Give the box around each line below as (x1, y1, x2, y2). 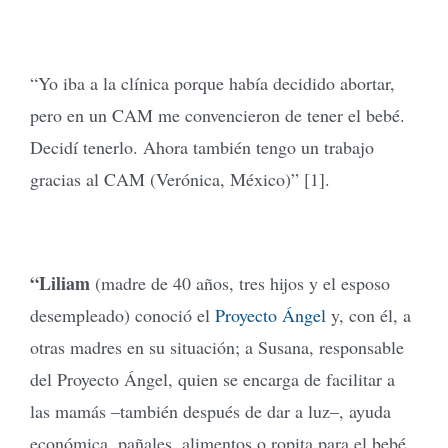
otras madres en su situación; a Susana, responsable (30, 334, 404, 359)
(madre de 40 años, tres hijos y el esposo (90, 270, 390, 295)
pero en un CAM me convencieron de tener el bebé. (30, 102, 405, 127)
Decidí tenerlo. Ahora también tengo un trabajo (30, 134, 374, 159)
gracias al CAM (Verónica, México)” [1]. (30, 166, 330, 191)
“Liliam (30, 269, 90, 296)
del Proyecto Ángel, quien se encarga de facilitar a (30, 366, 395, 391)
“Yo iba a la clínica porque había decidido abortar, (30, 70, 395, 95)
